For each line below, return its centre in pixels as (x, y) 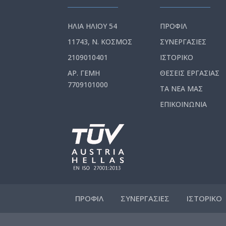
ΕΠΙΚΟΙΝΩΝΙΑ (184, 104)
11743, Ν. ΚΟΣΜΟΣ (100, 42)
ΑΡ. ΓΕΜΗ (84, 73)
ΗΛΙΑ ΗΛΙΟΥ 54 (93, 26)
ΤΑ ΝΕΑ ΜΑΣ (182, 89)
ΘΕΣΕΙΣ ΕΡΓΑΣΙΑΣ (190, 73)
